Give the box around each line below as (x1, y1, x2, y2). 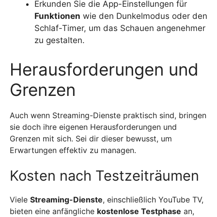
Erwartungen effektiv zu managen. (10, 145, 136, 155)
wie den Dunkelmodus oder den (80, 11, 207, 21)
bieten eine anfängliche (10, 206, 97, 216)
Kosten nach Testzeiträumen (10, 167, 199, 184)
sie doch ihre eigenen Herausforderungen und (10, 122, 177, 132)
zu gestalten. (34, 35, 85, 45)
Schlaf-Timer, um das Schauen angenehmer (34, 23, 205, 33)
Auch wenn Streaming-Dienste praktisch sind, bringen (10, 110, 206, 120)
